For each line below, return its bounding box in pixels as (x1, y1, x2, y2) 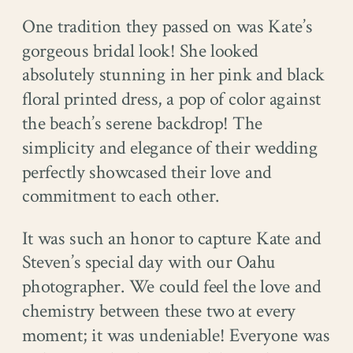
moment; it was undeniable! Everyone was (22, 323, 330, 348)
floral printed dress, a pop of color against (22, 87, 321, 112)
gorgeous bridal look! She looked (22, 39, 258, 64)
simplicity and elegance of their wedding (22, 136, 318, 161)
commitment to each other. (22, 184, 220, 210)
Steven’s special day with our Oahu (22, 251, 277, 276)
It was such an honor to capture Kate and (22, 226, 321, 251)
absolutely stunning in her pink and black (22, 63, 325, 88)
